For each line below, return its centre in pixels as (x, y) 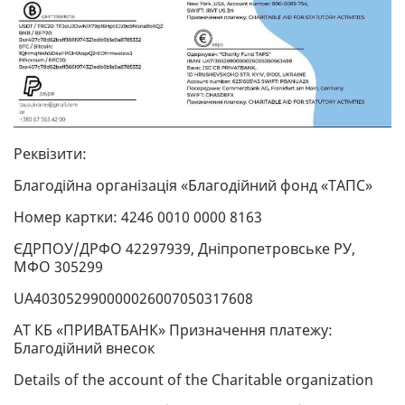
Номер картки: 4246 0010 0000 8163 (138, 217)
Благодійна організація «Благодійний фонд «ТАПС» (193, 186)
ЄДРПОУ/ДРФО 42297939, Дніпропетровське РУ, (184, 249)
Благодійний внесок (84, 348)
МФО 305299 (58, 267)
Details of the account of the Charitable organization (193, 380)
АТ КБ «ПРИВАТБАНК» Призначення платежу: (173, 330)
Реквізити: (50, 154)
